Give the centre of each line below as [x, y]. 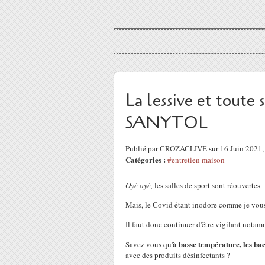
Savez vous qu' [149, 244]
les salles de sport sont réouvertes [208, 185]
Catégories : [146, 159]
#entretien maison [196, 160]
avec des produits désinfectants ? [178, 255]
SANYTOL [167, 123]
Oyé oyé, [139, 185]
